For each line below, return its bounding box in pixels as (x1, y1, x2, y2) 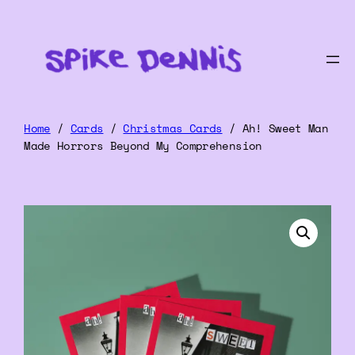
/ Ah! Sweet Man (222, 120, 328, 137)
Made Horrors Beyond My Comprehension (24, 137, 262, 155)
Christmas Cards (123, 120, 223, 137)
